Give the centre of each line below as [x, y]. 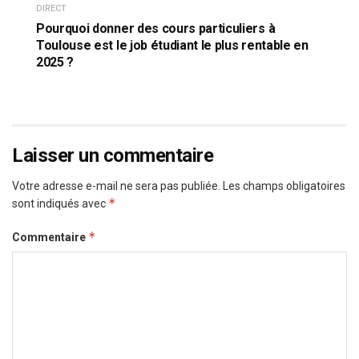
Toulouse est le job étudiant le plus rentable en [172, 45]
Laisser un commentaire [113, 155]
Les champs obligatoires [284, 186]
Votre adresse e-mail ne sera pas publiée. [116, 186]
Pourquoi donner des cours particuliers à [156, 28]
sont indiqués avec [60, 203]
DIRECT [51, 8]
